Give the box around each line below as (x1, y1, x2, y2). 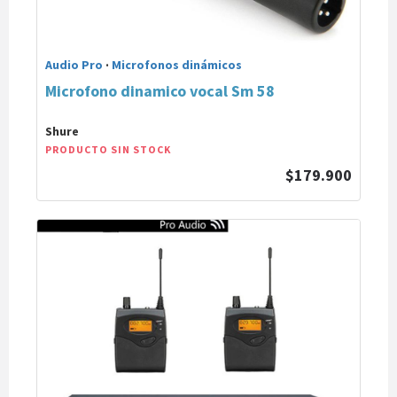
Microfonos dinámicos (112, 57, 242, 73)
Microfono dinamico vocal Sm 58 (45, 81, 275, 101)
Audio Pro (45, 57, 103, 73)
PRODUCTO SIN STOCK (45, 143, 171, 156)
